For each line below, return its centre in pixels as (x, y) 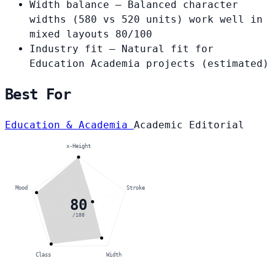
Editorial (217, 125)
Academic (161, 125)
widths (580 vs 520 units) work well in (146, 20)
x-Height (79, 146)
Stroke (136, 188)
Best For (38, 95)
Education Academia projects (115, 64)
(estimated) (235, 64)
